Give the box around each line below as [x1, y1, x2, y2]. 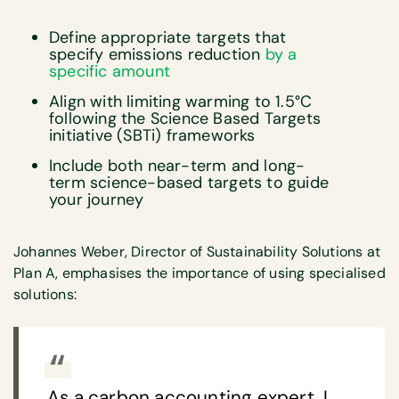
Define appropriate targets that [49, 26, 287, 48]
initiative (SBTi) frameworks [49, 124, 256, 146]
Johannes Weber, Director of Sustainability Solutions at [13, 242, 381, 262]
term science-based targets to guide [49, 171, 330, 193]
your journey [49, 188, 144, 210]
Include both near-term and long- [49, 154, 305, 176]
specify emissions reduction [49, 43, 265, 65]
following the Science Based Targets [49, 107, 321, 129]
